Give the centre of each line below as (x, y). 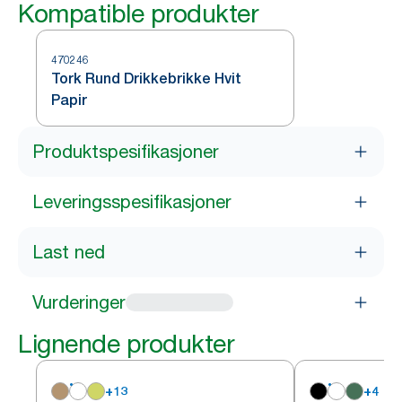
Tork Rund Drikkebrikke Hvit (146, 79)
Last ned (69, 252)
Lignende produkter (126, 344)
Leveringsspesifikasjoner (132, 202)
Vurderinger (79, 302)
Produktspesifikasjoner (126, 152)
